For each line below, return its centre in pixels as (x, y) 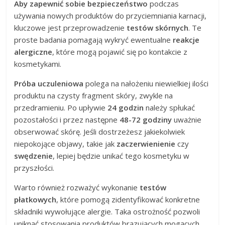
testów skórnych (158, 28)
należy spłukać (170, 108)
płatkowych (35, 200)
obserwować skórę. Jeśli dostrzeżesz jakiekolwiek (100, 132)
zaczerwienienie (146, 144)
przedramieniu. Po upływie (61, 108)
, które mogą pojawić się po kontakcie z (120, 52)
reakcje (186, 40)
